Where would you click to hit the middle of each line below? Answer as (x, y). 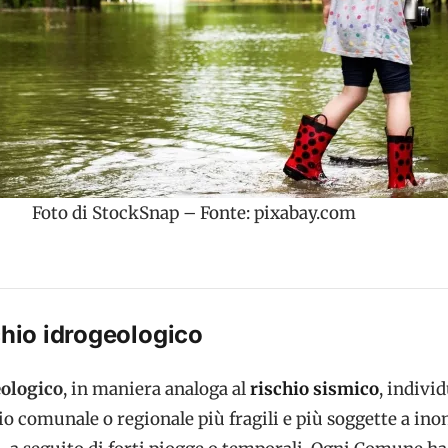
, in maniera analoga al (156, 388)
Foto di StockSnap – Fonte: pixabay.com (194, 212)
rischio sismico (314, 388)
